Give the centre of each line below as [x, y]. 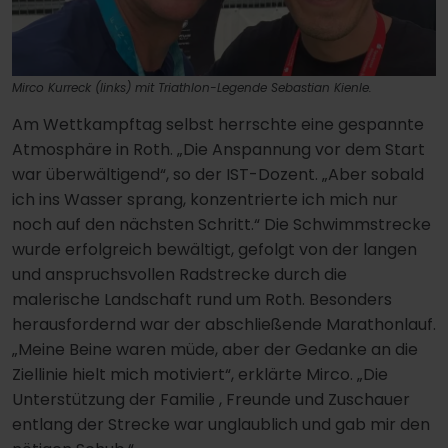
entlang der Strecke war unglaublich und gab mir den [221, 424]
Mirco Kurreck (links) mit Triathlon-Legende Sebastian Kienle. [192, 87]
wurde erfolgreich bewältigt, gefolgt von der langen [214, 249]
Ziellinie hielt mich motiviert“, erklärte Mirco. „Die [200, 374]
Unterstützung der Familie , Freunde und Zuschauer [211, 399]
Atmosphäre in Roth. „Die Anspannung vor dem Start [218, 149]
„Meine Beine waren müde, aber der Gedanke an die [215, 349]
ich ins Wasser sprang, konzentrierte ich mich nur [205, 199]
